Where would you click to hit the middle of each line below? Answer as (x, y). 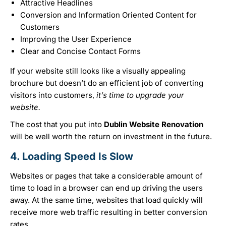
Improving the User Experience (76, 39)
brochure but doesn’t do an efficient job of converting (107, 83)
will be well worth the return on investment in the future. (112, 137)
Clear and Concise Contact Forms (80, 51)
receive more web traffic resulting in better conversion (109, 212)
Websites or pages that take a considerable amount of (106, 176)
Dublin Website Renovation (154, 125)
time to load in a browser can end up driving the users (106, 188)
